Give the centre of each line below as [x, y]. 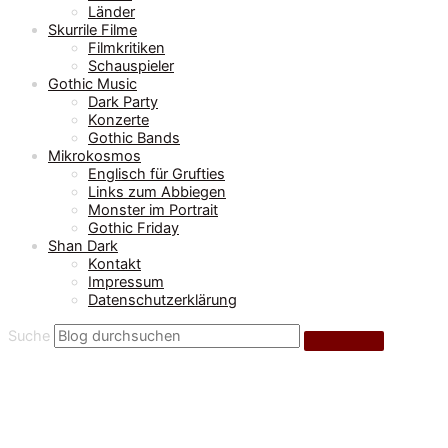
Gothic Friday [133, 228]
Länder [111, 12]
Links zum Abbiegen [157, 192]
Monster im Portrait [153, 210]
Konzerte [118, 120]
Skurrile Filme [92, 30]
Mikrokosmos [94, 156]
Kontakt [114, 264]
